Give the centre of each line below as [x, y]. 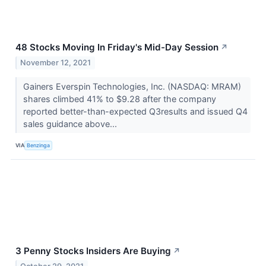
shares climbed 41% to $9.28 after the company [119, 99]
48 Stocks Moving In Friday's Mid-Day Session [117, 47]
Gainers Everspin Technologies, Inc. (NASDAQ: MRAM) [132, 87]
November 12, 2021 [56, 63]
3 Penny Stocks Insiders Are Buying [93, 251]
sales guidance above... [71, 124]
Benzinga [39, 145]
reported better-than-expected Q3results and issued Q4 [135, 112]
